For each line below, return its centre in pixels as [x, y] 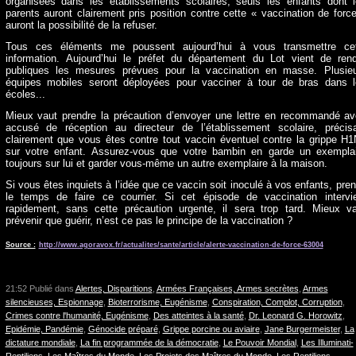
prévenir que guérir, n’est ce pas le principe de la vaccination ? [149, 221]
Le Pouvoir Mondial [259, 342]
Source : [20, 245]
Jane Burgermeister [302, 329]
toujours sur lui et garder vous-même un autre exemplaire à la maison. [166, 163]
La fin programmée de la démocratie [149, 342]
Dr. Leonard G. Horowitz [295, 315]
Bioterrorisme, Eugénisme [157, 302]
